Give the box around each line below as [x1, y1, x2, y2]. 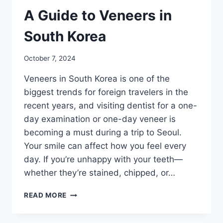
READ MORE [24, 191, 67, 200]
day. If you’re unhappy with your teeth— [24, 154, 183, 165]
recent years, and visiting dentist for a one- [24, 101, 197, 111]
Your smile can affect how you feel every [24, 141, 186, 151]
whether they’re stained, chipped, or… [24, 168, 175, 178]
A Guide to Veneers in [24, 6, 172, 24]
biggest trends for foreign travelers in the [24, 87, 188, 98]
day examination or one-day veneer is [24, 114, 176, 124]
